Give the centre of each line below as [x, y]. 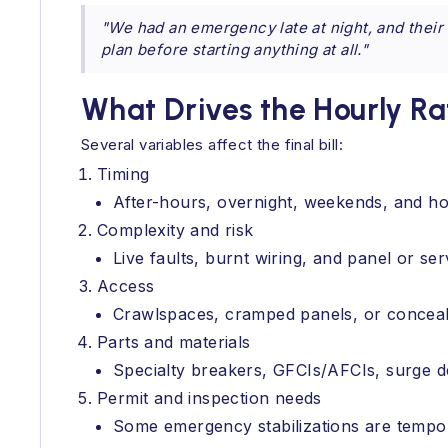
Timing [123, 174]
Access [126, 286]
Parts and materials [174, 342]
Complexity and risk [175, 230]
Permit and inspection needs [209, 398]
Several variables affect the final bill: [212, 144]
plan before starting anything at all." [235, 49]
